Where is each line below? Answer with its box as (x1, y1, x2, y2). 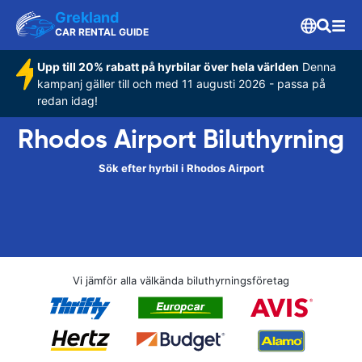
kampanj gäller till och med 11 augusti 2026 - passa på (36, 77, 326, 90)
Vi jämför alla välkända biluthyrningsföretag (73, 274, 289, 287)
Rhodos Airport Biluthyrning (18, 123, 344, 155)
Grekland (55, 9, 119, 26)
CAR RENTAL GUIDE (55, 26, 149, 38)
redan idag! (36, 94, 98, 107)
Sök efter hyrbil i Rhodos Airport (98, 162, 264, 175)
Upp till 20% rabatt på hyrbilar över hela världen (36, 60, 299, 74)
